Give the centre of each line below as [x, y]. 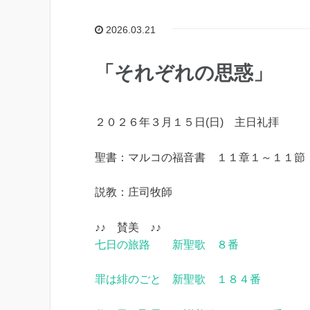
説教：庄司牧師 [134, 192]
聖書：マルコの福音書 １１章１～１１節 [200, 157]
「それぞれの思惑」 [184, 73]
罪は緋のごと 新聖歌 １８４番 [178, 280]
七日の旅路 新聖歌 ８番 [167, 244]
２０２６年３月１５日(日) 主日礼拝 [187, 122]
